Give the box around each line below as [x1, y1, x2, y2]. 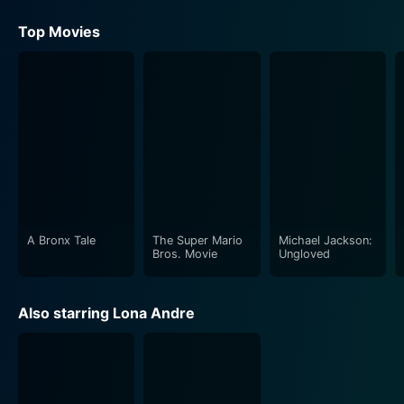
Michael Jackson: [278, 233, 372, 247]
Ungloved [278, 246, 330, 261]
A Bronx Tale [27, 233, 96, 247]
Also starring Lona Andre [18, 303, 195, 322]
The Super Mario [152, 233, 243, 247]
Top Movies [18, 22, 100, 41]
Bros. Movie [152, 246, 218, 261]
